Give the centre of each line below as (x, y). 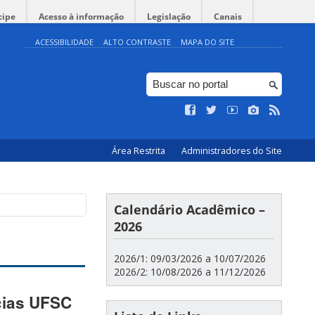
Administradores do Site (232, 151)
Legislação (169, 17)
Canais (228, 17)
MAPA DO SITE (207, 42)
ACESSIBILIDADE (64, 42)
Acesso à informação (81, 17)
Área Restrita (140, 151)
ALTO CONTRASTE (137, 42)
